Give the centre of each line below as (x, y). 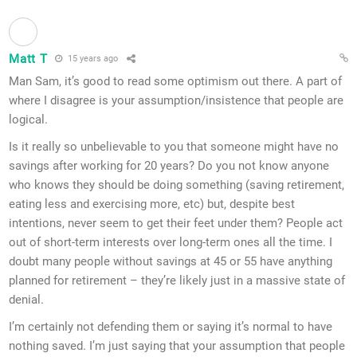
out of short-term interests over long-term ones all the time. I (171, 242)
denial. (27, 299)
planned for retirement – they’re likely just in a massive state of (177, 280)
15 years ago (92, 59)
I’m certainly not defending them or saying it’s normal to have (171, 326)
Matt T (28, 59)
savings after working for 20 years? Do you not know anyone (169, 165)
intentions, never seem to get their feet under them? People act (176, 223)
